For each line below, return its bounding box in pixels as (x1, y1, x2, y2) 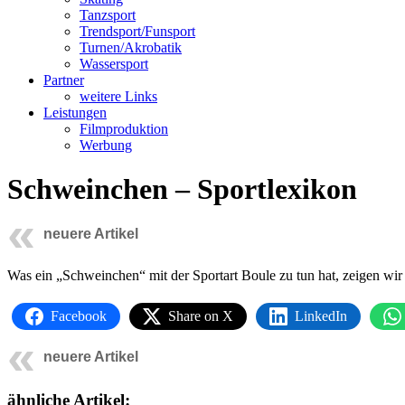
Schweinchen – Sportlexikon (7, 173, 357, 206)
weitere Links (80, 89, 157, 104)
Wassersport (80, 56, 148, 71)
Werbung (80, 137, 132, 153)
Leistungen (43, 105, 107, 120)
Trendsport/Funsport (80, 24, 195, 39)
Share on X (168, 307, 233, 324)
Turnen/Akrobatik (80, 40, 182, 55)
